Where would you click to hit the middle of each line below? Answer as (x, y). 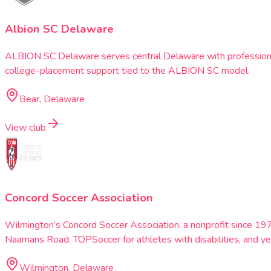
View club (25, 128)
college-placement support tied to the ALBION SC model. (127, 71)
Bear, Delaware (52, 100)
